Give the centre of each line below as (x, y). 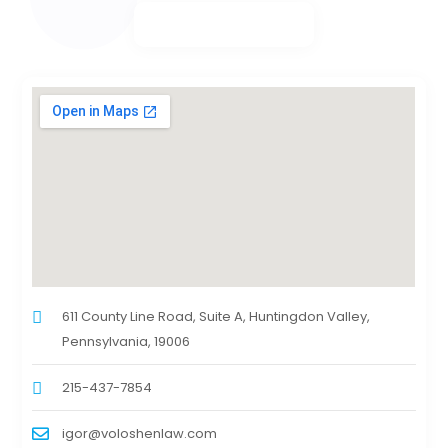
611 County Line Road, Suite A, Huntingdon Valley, (216, 317)
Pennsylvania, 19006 (126, 342)
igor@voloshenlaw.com (140, 434)
